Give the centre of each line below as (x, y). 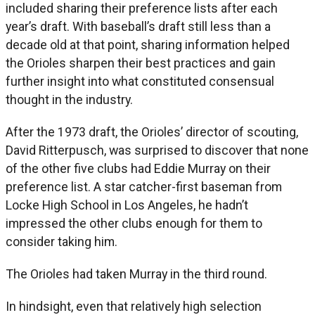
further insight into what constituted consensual (140, 81)
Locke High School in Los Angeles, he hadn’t (127, 205)
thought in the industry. (69, 99)
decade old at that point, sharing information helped (148, 44)
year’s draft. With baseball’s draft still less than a (138, 26)
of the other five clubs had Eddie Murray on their (138, 168)
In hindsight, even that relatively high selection (134, 306)
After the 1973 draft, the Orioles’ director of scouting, (152, 131)
